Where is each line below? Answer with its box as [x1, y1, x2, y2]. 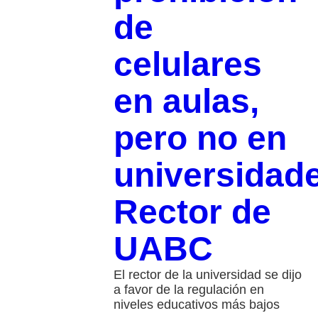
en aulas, [113, 82, 259, 120]
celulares [113, 45, 262, 83]
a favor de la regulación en [113, 282, 264, 297]
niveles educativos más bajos [113, 297, 280, 312]
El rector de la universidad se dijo [113, 267, 302, 282]
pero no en [113, 119, 287, 157]
